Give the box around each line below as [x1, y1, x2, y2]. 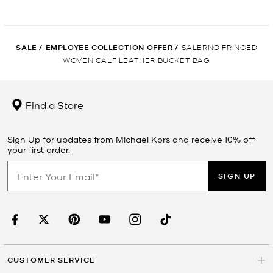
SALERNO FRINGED [181, 42, 258, 52]
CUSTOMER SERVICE [7, 255, 95, 266]
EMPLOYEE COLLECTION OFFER [45, 42, 173, 53]
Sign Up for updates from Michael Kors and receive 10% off [7, 133, 255, 145]
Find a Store [23, 98, 83, 112]
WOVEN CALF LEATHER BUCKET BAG [63, 55, 210, 65]
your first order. [7, 144, 70, 155]
